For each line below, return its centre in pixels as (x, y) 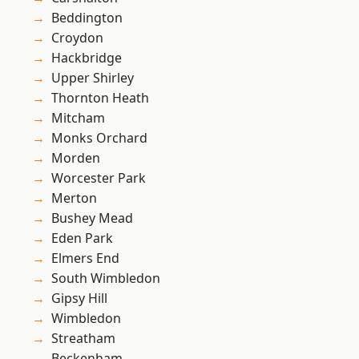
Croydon (77, 38)
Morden (76, 158)
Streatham (83, 339)
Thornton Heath (100, 98)
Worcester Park (99, 178)
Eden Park (82, 238)
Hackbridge (87, 58)
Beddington (87, 18)
